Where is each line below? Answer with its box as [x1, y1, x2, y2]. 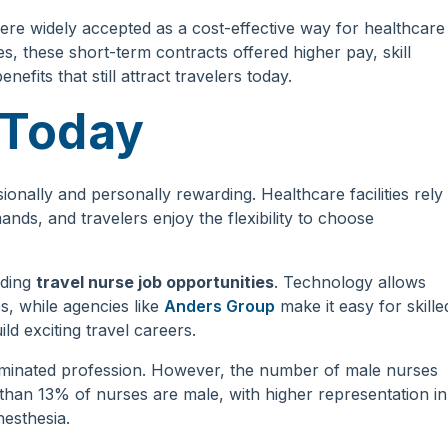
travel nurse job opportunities [35, 272, 274, 293]
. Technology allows [273, 272, 426, 293]
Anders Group [163, 296, 275, 317]
